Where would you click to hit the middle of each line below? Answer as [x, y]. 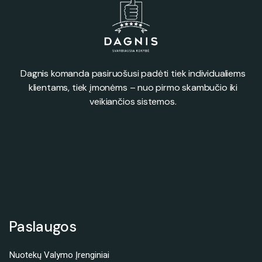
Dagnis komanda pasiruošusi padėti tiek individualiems [133, 73]
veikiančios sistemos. [133, 101]
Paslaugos [43, 226]
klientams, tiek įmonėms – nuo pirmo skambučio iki [133, 87]
